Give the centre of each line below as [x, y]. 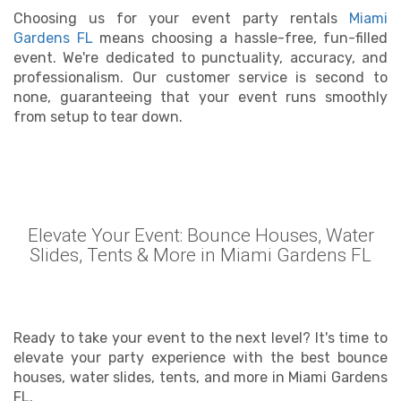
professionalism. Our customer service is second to [200, 77]
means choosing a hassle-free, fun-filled [240, 38]
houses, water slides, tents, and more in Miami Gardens [200, 377]
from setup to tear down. [98, 117]
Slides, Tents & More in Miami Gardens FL [200, 255]
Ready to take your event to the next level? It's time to [200, 338]
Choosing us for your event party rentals [181, 18]
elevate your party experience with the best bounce [200, 358]
